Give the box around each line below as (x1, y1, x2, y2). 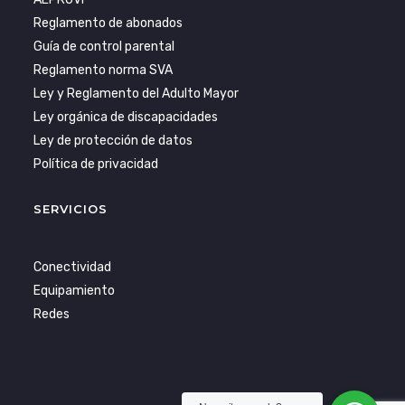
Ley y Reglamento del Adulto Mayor (33, 86, 240, 102)
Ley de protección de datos (33, 133, 193, 149)
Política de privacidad (33, 156, 159, 173)
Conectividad (33, 259, 112, 276)
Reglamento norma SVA (33, 62, 174, 79)
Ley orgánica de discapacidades (33, 109, 219, 126)
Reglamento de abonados (33, 15, 184, 32)
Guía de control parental (33, 39, 175, 55)
